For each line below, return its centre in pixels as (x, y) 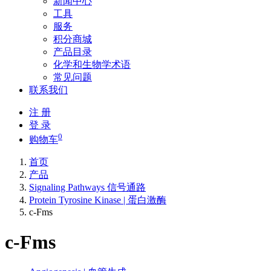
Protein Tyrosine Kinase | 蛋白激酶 (98, 200)
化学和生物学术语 (92, 64)
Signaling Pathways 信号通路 (87, 188)
